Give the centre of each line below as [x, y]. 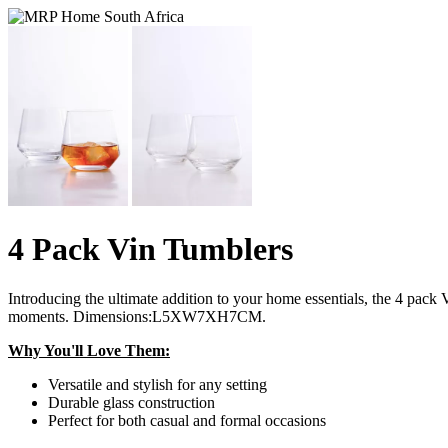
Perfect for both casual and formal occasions [187, 420]
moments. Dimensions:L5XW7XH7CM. [137, 316]
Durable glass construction [131, 402]
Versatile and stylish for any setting [157, 384]
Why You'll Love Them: [89, 350]
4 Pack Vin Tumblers [150, 249]
